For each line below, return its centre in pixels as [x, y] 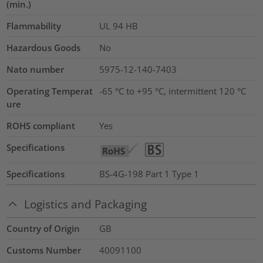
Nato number [36, 69]
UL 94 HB [118, 26]
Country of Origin [43, 229]
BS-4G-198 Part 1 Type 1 [149, 173]
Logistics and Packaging [86, 204]
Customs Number [44, 250]
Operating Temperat [50, 91]
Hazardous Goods [44, 47]
